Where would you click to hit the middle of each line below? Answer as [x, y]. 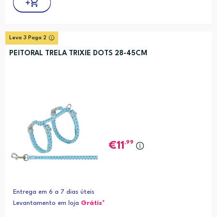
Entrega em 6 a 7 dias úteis [54, 192]
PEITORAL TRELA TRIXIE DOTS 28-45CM [78, 53]
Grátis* [93, 203]
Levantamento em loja [47, 203]
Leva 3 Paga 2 [28, 38]
